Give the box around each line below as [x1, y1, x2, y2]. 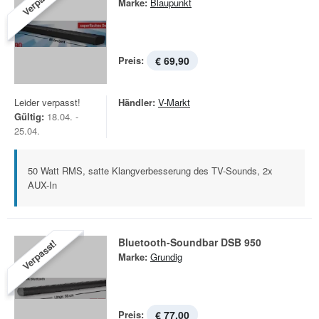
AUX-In [28, 178, 57, 192]
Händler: [118, 95, 155, 109]
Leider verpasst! [14, 95, 80, 109]
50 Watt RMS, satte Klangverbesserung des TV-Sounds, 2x [28, 164, 273, 177]
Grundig [150, 250, 182, 263]
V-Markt [158, 95, 190, 109]
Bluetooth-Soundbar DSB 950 [118, 235, 261, 249]
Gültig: [14, 110, 44, 123]
